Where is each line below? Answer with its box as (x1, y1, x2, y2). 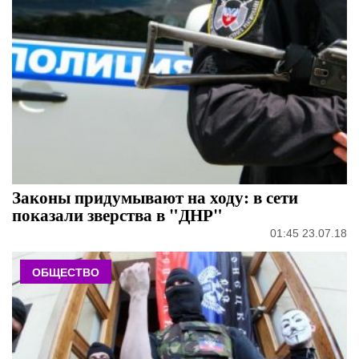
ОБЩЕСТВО (32, 265, 99, 279)
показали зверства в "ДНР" (12, 202, 223, 227)
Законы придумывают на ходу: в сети (12, 184, 298, 209)
